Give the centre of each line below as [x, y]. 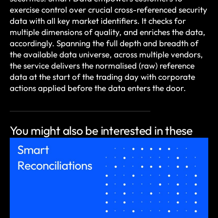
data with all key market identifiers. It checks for [98, 20]
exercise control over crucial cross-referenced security [109, 9]
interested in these [146, 130]
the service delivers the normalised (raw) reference [102, 65]
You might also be [55, 130]
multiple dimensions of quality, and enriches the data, [108, 32]
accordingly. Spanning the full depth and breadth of [104, 43]
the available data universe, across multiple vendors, [106, 54]
